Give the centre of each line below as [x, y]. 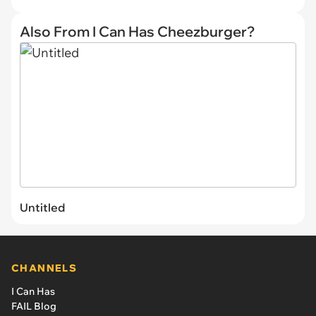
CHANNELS [44, 268]
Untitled [42, 207]
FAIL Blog [34, 306]
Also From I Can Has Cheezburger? [137, 31]
